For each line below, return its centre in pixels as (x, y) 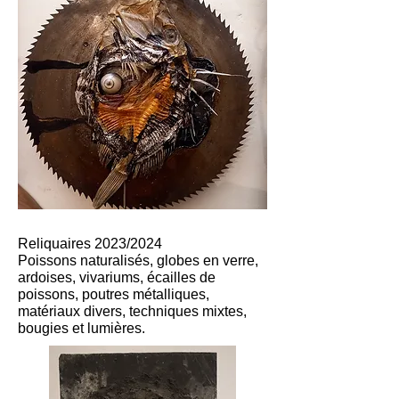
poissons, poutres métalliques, (114, 294)
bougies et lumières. (81, 328)
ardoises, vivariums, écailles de (117, 277)
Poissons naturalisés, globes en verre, (138, 261)
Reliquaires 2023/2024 (90, 244)
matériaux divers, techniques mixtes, (132, 311)
